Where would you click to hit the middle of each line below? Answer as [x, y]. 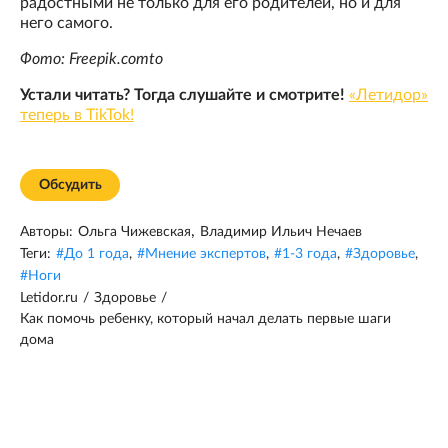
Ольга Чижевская [134, 231]
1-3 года [309, 253]
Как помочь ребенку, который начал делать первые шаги [205, 318]
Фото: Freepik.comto [91, 58]
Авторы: [46, 231]
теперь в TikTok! [77, 114]
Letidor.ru [49, 297]
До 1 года [96, 253]
